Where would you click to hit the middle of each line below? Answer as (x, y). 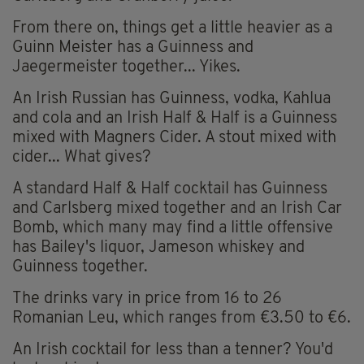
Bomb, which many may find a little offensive (173, 229)
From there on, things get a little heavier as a (172, 29)
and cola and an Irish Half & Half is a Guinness (175, 119)
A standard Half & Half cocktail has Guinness (170, 190)
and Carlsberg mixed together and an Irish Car (177, 209)
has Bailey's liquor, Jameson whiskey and (158, 248)
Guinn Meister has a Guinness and (133, 48)
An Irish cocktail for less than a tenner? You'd (173, 351)
